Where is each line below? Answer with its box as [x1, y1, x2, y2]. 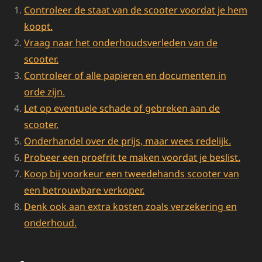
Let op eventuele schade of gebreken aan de [24, 102, 220, 115]
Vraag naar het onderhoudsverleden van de [24, 36, 218, 50]
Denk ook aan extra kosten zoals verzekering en [24, 200, 237, 213]
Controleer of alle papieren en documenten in [24, 69, 226, 82]
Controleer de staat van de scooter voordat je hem [24, 4, 247, 17]
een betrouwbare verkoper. [24, 184, 144, 197]
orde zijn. [24, 85, 65, 99]
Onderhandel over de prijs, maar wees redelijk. [24, 135, 231, 148]
